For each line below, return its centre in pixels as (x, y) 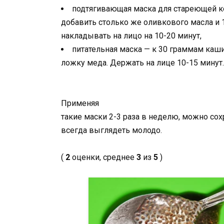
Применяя (80, 103)
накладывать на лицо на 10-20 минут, (131, 35)
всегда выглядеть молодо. (111, 130)
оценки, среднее (103, 157)
